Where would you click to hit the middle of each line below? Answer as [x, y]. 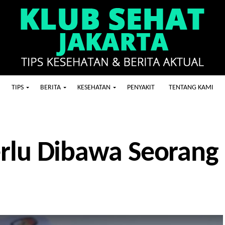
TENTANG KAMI [191, 88]
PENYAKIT [141, 88]
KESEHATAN [94, 88]
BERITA [50, 88]
